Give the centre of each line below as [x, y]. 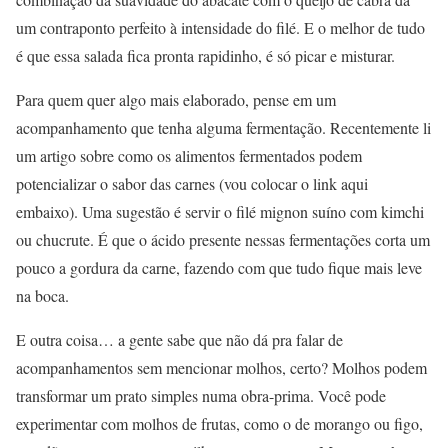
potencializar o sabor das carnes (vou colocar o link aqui [192, 184]
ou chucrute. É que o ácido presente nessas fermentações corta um [223, 240]
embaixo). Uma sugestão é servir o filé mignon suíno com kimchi [220, 212]
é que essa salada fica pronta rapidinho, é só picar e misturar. [205, 56]
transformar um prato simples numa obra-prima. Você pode [201, 396]
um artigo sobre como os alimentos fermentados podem [189, 156]
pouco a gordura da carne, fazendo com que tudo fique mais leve [219, 268]
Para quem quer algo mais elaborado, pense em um [176, 100]
